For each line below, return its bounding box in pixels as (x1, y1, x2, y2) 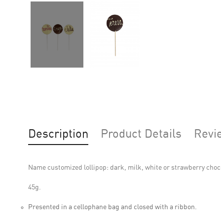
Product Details (101, 128, 182, 140)
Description (28, 128, 88, 140)
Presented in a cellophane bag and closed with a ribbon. (28, 203, 197, 211)
